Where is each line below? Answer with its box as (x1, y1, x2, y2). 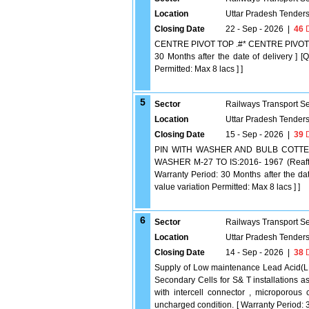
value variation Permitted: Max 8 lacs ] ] (154, 182, 300, 192)
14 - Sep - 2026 (226, 248, 283, 257)
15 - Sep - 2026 (226, 130, 283, 139)
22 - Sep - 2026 (226, 24, 283, 34)
